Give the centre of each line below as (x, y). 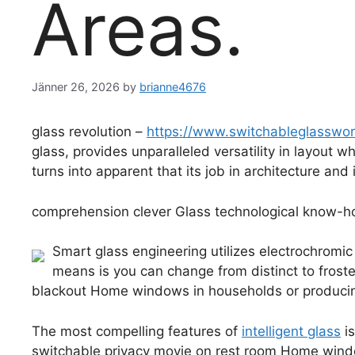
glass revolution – (89, 132)
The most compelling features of (137, 331)
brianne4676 (173, 87)
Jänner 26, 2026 (76, 87)
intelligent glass (291, 331)
